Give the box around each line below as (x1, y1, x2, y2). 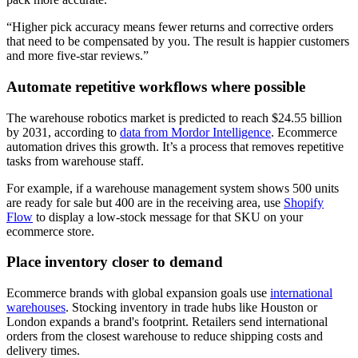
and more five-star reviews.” (6, 49, 152, 63)
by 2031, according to (6, 125, 120, 139)
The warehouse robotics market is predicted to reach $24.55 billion (6, 110, 342, 125)
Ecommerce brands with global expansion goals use (6, 285, 270, 300)
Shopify (284, 195, 324, 209)
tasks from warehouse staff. (6, 153, 144, 168)
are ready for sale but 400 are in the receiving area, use (6, 195, 284, 209)
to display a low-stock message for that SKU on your (33, 209, 303, 224)
